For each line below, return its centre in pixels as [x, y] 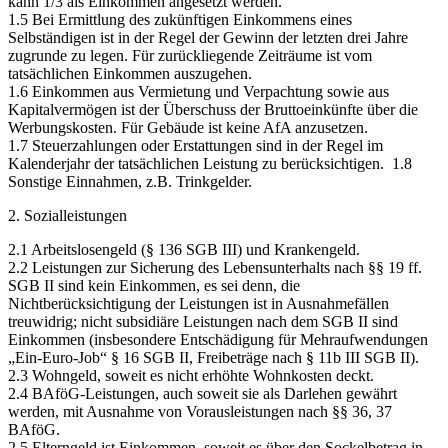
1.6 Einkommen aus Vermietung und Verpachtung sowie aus [198, 92]
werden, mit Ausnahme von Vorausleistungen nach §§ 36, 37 [200, 412]
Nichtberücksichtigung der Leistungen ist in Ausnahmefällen [198, 304]
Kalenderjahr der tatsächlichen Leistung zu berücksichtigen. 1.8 [210, 164]
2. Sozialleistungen [67, 216]
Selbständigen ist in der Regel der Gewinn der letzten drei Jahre [208, 38]
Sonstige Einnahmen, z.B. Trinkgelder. [130, 182]
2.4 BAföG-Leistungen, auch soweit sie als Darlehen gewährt [202, 394]
